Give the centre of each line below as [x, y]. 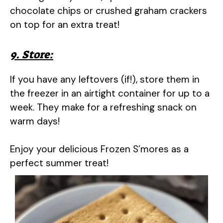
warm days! [35, 121]
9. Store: [32, 54]
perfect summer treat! [59, 163]
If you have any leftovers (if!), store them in [105, 79]
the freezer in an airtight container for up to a [110, 93]
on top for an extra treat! [65, 25]
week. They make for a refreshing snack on [103, 107]
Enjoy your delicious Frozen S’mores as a [99, 149]
